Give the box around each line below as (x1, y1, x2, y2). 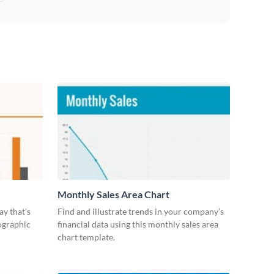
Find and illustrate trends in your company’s (57, 206, 224, 217)
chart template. (57, 231, 115, 242)
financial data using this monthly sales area (57, 218, 218, 229)
